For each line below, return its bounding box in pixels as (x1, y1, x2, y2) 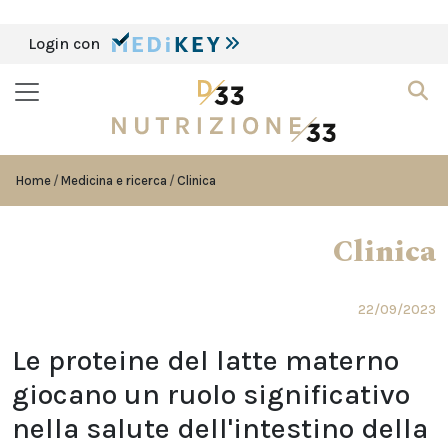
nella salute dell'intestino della (12, 412, 428, 445)
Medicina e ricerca (61, 173, 167, 188)
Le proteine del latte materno (12, 344, 399, 377)
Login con (28, 34, 104, 53)
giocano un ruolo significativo (12, 378, 410, 411)
